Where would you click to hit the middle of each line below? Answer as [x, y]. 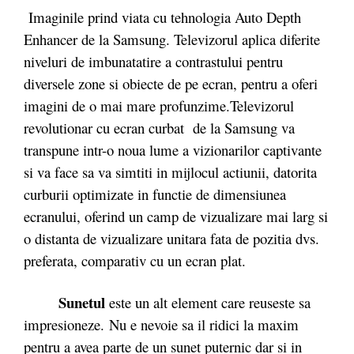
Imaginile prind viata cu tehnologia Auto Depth [162, 17]
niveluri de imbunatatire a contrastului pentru [153, 61]
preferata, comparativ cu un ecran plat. [135, 260]
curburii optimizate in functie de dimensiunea [155, 194]
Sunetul [82, 302]
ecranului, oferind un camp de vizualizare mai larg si [176, 216]
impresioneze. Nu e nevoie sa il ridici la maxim [161, 324]
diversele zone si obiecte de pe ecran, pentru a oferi [171, 83]
